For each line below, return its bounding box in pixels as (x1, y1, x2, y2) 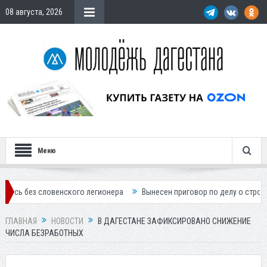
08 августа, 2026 (5, 7, 63, 17)
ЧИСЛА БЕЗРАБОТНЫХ (5, 228, 83, 238)
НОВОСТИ (51, 216, 83, 226)
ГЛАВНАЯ (5, 216, 37, 226)
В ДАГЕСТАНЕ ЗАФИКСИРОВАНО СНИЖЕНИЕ (97, 216, 251, 226)
